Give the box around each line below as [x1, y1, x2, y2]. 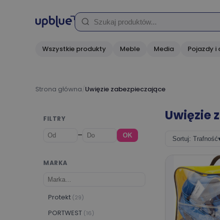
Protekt [48, 192, 72, 202]
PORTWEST [48, 208, 83, 218]
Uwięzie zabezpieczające [85, 84, 165, 94]
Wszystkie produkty [42, 44, 106, 54]
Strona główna [35, 84, 82, 94]
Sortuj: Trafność [172, 135, 218, 142]
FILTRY [43, 114, 66, 123]
